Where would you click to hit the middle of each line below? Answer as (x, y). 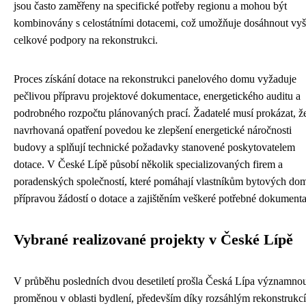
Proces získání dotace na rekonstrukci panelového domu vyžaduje (155, 79)
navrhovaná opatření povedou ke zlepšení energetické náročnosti (153, 130)
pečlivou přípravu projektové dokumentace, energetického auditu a (157, 96)
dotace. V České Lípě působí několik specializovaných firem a (148, 164)
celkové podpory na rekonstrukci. (86, 40)
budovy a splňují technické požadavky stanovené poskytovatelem (154, 147)
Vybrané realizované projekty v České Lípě (153, 240)
